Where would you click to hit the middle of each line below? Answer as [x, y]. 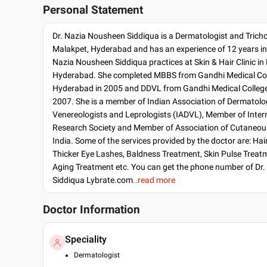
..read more [154, 180]
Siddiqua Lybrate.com [93, 180]
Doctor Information [91, 210]
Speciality [86, 239]
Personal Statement [93, 10]
